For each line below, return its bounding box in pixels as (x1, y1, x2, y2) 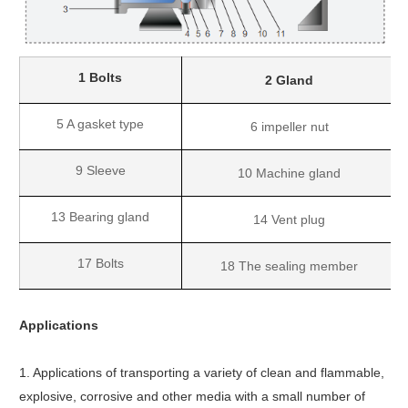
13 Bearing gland (51, 209, 150, 224)
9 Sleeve (75, 163, 126, 178)
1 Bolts (78, 70, 123, 85)
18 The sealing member (220, 259, 359, 273)
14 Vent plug (253, 212, 326, 227)
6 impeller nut (250, 119, 329, 134)
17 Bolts (76, 256, 124, 270)
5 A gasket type (56, 117, 145, 131)
